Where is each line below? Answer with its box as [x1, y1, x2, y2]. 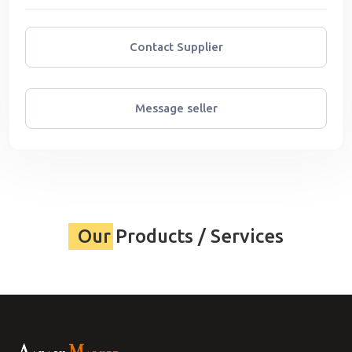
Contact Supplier [129, 40, 223, 54]
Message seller [134, 101, 218, 115]
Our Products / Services [78, 225, 284, 247]
